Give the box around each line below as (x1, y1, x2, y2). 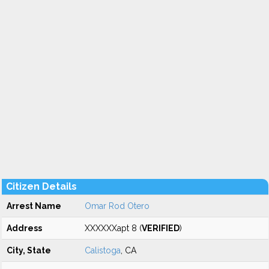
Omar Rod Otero (85, 201, 150, 211)
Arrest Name (7, 201, 61, 211)
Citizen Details (6, 181, 77, 192)
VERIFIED (142, 223, 180, 233)
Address (7, 223, 42, 233)
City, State (7, 246, 51, 255)
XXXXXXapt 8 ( (85, 223, 142, 233)
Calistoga (85, 246, 121, 255)
